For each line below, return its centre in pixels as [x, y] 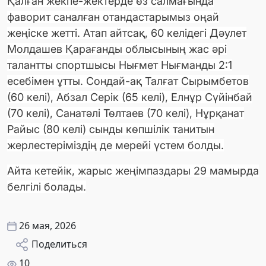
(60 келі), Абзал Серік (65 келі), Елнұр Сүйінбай [130, 97]
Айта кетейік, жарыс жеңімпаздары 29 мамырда [133, 170]
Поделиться [59, 244]
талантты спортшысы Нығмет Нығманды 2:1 [120, 65]
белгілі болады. [47, 186]
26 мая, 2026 [47, 225]
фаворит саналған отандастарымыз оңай [113, 17]
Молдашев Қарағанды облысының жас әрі [117, 49]
